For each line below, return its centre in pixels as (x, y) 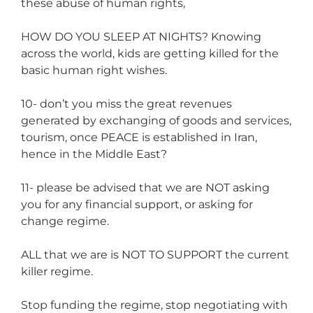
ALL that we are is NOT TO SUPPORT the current (155, 254)
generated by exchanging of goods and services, (156, 120)
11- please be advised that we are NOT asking (145, 187)
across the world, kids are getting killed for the (150, 53)
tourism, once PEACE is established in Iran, (139, 137)
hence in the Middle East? (94, 154)
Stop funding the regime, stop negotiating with (154, 305)
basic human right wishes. (94, 70)
